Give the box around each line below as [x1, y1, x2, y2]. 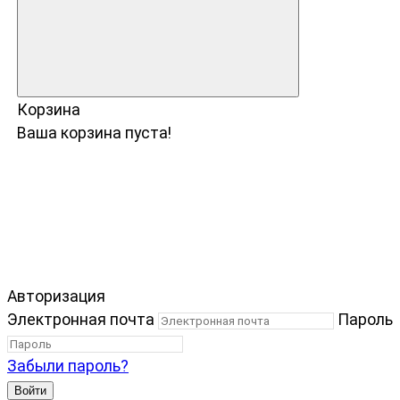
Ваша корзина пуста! [17, 123, 171, 142]
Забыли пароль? [7, 356, 129, 375]
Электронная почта [7, 310, 154, 329]
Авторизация [7, 287, 105, 305]
